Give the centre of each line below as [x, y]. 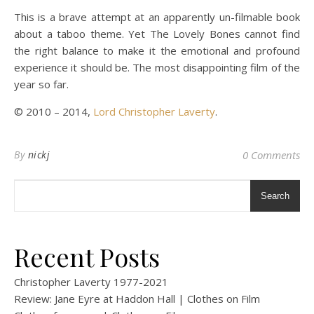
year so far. [41, 84]
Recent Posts [87, 257]
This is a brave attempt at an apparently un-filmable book [157, 17]
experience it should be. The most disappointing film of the [157, 67]
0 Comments [271, 155]
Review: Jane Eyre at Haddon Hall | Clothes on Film [137, 299]
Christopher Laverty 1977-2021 [91, 282]
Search [275, 196]
